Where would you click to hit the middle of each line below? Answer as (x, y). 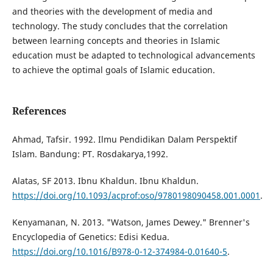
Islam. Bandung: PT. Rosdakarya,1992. (90, 154)
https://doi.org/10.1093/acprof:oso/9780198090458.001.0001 (136, 196)
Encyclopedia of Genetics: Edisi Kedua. (90, 237)
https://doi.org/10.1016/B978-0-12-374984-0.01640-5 (119, 252)
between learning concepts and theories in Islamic (116, 41)
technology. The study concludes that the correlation (120, 26)
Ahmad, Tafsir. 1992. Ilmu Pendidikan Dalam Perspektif (124, 140)
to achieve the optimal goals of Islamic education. (113, 70)
